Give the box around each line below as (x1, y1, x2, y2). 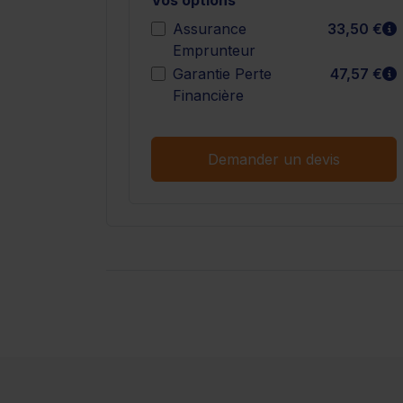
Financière (173, 85, 244, 104)
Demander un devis (208, 149, 340, 168)
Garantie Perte (173, 64, 272, 83)
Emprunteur (173, 40, 255, 59)
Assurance (173, 19, 246, 38)
